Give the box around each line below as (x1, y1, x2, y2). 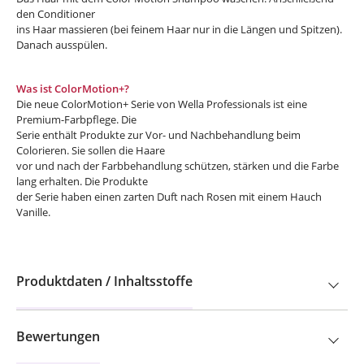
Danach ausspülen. (16, 37, 107, 52)
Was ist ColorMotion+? (16, 81, 129, 96)
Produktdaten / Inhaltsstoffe (16, 272, 193, 290)
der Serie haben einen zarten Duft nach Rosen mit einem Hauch (16, 189, 322, 204)
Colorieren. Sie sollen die (16, 143, 133, 158)
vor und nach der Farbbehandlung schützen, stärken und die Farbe (16, 158, 339, 173)
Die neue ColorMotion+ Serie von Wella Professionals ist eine (16, 97, 307, 111)
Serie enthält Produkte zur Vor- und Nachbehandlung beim (16, 128, 301, 142)
